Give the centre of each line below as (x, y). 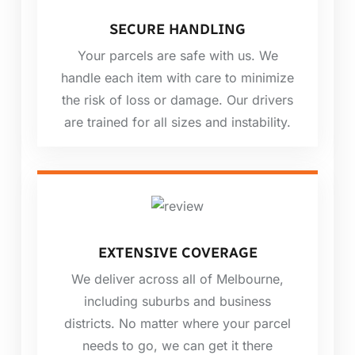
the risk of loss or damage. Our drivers (177, 100)
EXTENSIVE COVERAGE (177, 252)
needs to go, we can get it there (177, 345)
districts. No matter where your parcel (177, 323)
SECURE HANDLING (177, 30)
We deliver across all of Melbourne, (177, 279)
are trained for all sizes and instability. (177, 122)
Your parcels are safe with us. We (177, 56)
